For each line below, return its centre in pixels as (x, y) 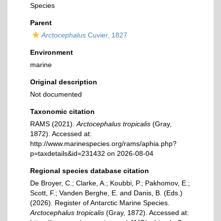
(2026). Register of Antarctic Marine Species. (100, 203)
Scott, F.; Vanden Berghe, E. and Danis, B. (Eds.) (106, 193)
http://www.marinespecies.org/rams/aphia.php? (103, 144)
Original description (64, 82)
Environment (52, 52)
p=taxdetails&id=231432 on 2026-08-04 (92, 153)
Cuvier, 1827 (107, 35)
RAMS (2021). (53, 124)
